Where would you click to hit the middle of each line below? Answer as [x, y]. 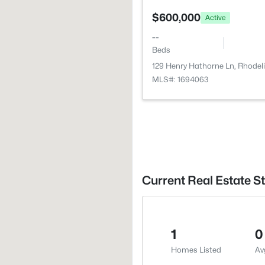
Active [215, 17]
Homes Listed [196, 250]
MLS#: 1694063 [180, 79]
